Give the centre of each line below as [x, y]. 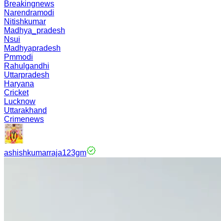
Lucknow [20, 101]
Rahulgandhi [27, 66]
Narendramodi [29, 13]
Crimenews [24, 119]
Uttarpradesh [27, 75]
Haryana [19, 84]
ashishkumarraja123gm [45, 153]
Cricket [16, 92]
